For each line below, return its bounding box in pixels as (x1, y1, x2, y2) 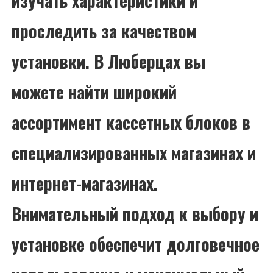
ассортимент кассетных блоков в (12, 109, 251, 135)
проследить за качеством (12, 18, 197, 43)
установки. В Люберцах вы (12, 48, 206, 74)
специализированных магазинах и (12, 140, 257, 165)
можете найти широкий (12, 79, 177, 104)
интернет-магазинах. (12, 170, 158, 196)
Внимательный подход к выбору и (12, 200, 259, 226)
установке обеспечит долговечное (12, 231, 260, 257)
